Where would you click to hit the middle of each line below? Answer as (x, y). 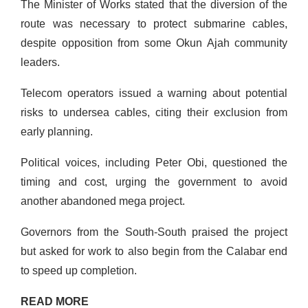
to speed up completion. (79, 270)
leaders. (40, 62)
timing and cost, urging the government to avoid (154, 181)
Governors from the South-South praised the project (154, 232)
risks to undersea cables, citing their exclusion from (154, 112)
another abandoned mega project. (103, 201)
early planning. (57, 131)
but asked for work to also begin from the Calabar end (154, 251)
